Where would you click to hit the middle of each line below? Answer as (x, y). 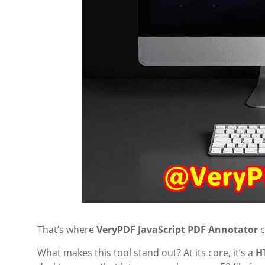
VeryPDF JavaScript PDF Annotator (177, 230)
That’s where (67, 230)
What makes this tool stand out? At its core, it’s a (146, 253)
